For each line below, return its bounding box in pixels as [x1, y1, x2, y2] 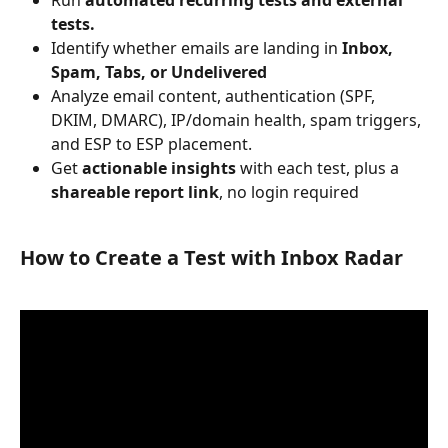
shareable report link [51, 181, 219, 204]
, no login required [219, 181, 359, 204]
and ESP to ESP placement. [51, 133, 252, 156]
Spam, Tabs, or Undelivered [51, 61, 267, 84]
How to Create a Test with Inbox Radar [20, 243, 403, 271]
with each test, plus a [236, 157, 403, 180]
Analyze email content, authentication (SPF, [51, 85, 379, 108]
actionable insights [82, 157, 236, 180]
